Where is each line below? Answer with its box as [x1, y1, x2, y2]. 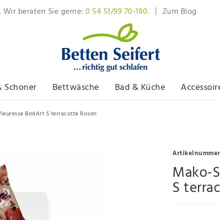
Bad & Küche [114, 81, 165, 95]
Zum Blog [162, 5, 197, 18]
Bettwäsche [52, 81, 99, 95]
